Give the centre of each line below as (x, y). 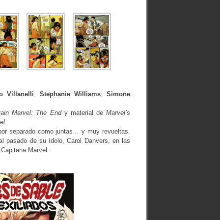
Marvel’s (118, 112)
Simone (119, 94)
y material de (84, 112)
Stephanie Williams (70, 94)
